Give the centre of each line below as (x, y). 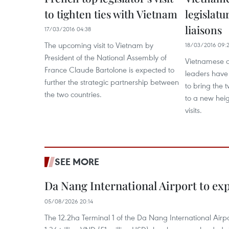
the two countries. (73, 94)
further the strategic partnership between (112, 82)
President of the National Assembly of (106, 57)
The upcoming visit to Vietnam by (99, 45)
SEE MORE (77, 162)
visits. (193, 110)
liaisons (203, 30)
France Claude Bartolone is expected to (109, 70)
